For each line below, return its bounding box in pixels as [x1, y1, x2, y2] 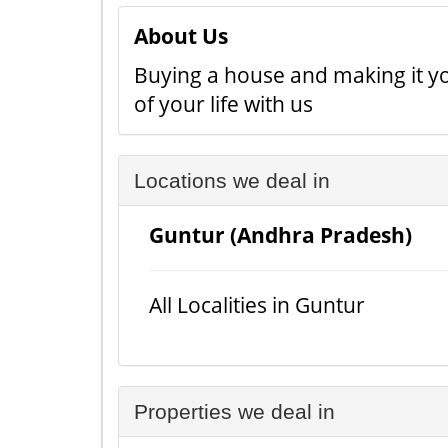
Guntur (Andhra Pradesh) [149, 221, 412, 249]
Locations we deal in [134, 169, 330, 192]
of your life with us [134, 90, 313, 118]
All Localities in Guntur [149, 291, 365, 319]
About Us [134, 22, 228, 50]
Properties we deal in [134, 400, 335, 423]
